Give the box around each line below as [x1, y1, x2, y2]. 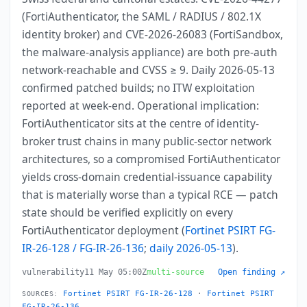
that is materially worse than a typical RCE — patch [22, 187, 279, 203]
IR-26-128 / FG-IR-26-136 [22, 241, 145, 256]
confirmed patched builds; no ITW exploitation [22, 80, 256, 96]
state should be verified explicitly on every [22, 205, 234, 221]
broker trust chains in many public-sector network [22, 134, 272, 149]
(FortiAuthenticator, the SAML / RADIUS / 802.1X [22, 9, 262, 25]
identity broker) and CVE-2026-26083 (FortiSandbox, [22, 27, 284, 42]
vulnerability [22, 267, 85, 278]
